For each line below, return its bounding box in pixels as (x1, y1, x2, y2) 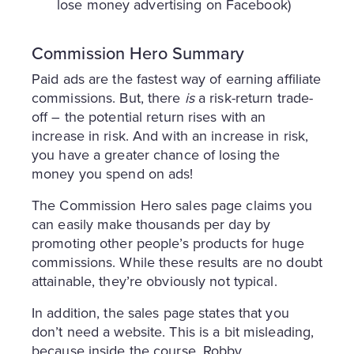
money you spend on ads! (32, 163, 194, 183)
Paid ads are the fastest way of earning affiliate (32, 68, 322, 88)
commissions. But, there (32, 87, 185, 107)
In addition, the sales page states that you (32, 302, 289, 322)
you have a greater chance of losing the (32, 144, 281, 164)
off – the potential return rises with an (32, 106, 266, 126)
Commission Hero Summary (32, 40, 245, 65)
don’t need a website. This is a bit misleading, (32, 321, 314, 341)
